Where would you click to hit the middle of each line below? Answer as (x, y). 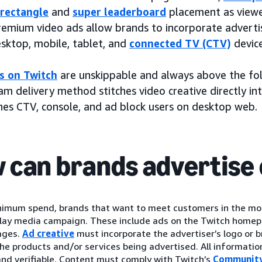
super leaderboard (119, 12)
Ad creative (48, 234)
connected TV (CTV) (180, 44)
